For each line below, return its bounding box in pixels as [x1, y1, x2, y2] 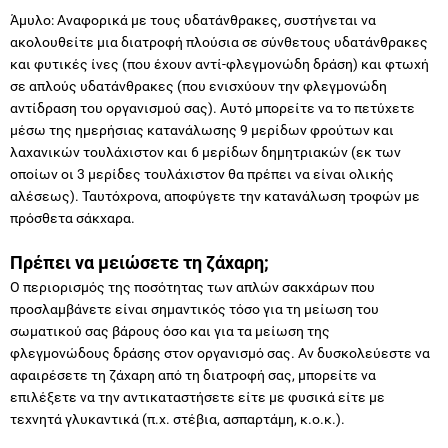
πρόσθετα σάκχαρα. [10, 209, 135, 226]
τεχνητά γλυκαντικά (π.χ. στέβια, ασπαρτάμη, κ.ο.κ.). [10, 410, 348, 427]
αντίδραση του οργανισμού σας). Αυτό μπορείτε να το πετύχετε [10, 99, 415, 116]
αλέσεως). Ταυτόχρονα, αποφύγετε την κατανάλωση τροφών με [10, 187, 420, 204]
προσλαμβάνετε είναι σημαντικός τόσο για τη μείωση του [10, 300, 379, 317]
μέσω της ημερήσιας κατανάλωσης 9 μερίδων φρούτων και [10, 121, 394, 138]
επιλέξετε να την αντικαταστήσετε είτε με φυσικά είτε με [10, 388, 385, 405]
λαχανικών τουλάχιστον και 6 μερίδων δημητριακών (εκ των [10, 143, 401, 160]
